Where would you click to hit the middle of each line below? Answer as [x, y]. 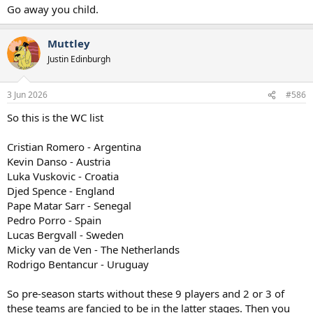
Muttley [69, 43]
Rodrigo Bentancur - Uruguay [78, 264]
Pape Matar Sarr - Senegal [69, 206]
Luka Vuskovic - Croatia [63, 176]
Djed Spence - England [61, 191]
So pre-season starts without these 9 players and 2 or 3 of [146, 294]
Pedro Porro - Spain [54, 220]
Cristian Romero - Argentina [74, 147]
